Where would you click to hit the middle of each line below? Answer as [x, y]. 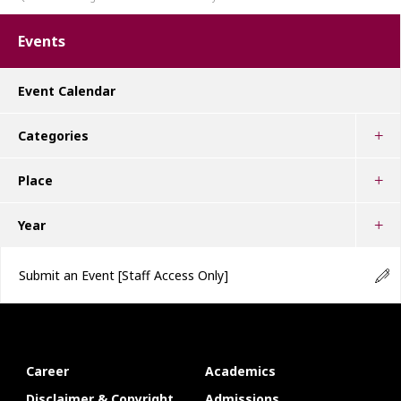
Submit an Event [68, 276]
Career [47, 371]
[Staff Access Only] [173, 276]
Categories [53, 136]
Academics [240, 371]
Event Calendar [67, 91]
